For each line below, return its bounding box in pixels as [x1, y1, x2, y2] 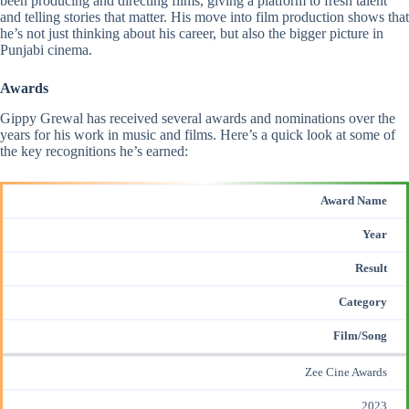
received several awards [110, 110, 246, 127]
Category [339, 296, 387, 309]
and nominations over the [246, 110, 395, 127]
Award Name [320, 194, 387, 208]
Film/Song [333, 330, 387, 343]
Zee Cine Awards [305, 366, 387, 380]
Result [355, 262, 387, 276]
